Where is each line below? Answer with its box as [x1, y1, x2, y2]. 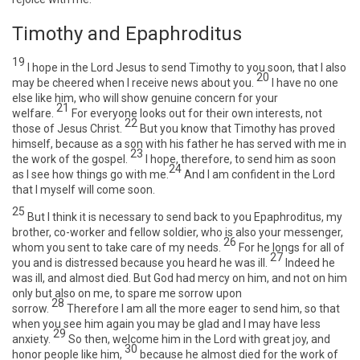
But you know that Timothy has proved [140, 122, 335, 135]
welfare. [12, 107, 54, 120]
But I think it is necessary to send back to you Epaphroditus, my [27, 211, 342, 223]
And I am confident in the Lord [184, 168, 335, 181]
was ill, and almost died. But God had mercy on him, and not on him [12, 272, 347, 284]
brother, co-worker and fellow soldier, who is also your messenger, [12, 226, 343, 239]
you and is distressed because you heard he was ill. [12, 256, 268, 269]
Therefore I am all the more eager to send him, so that [67, 302, 340, 315]
